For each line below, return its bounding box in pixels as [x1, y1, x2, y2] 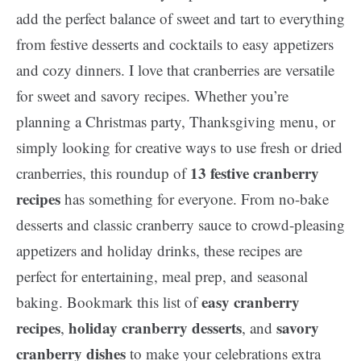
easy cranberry [201, 291, 300, 313]
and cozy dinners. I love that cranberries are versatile [16, 60, 334, 80]
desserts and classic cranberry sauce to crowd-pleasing [16, 214, 345, 234]
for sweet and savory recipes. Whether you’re [16, 85, 288, 106]
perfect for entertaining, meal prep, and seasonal [16, 266, 308, 286]
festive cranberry [210, 162, 319, 184]
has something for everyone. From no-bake [60, 189, 329, 209]
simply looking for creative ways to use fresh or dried [16, 137, 342, 157]
